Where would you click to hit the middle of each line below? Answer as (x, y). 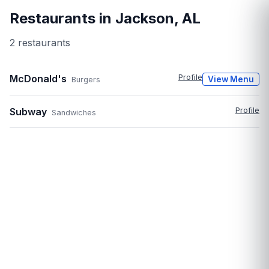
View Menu (231, 80)
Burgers (86, 80)
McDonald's (38, 79)
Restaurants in (62, 19)
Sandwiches (74, 113)
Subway (28, 112)
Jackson (145, 19)
